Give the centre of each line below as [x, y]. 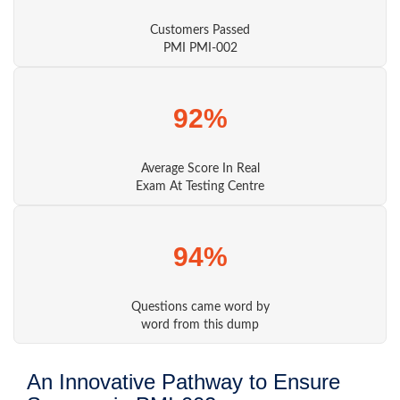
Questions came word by [200, 307]
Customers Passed [200, 30]
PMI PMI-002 [200, 48]
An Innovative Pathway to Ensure [183, 382]
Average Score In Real [200, 169]
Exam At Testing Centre [200, 187]
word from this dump [200, 325]
